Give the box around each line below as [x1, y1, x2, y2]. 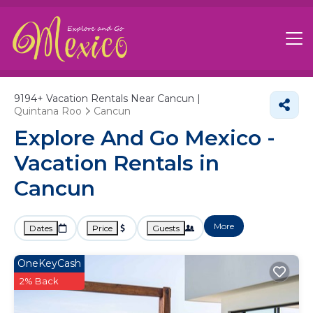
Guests [152, 223, 180, 233]
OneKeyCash [17, 257, 81, 270]
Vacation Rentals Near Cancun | [43, 92, 201, 105]
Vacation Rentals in [14, 150, 219, 176]
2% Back [20, 275, 59, 286]
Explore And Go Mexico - [14, 125, 275, 151]
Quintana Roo [14, 105, 82, 117]
